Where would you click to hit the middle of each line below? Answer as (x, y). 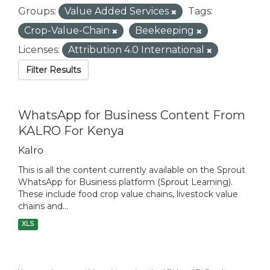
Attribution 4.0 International (137, 50)
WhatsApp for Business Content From (132, 115)
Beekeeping (166, 31)
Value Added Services (118, 11)
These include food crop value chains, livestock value (128, 194)
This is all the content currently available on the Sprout (132, 170)
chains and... (43, 206)
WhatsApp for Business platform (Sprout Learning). (125, 182)
